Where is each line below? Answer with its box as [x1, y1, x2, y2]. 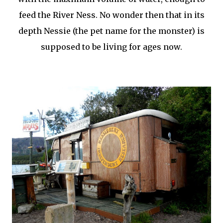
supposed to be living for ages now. [41, 42, 182, 52]
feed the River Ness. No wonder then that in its [18, 10, 205, 20]
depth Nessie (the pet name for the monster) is [18, 26, 205, 36]
